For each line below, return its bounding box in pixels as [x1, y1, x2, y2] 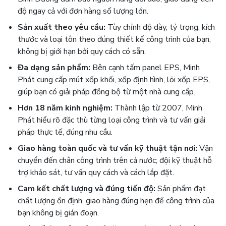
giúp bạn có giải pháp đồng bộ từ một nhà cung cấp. [18, 86, 195, 97]
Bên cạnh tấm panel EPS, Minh [90, 62, 200, 73]
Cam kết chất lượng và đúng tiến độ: [18, 183, 155, 194]
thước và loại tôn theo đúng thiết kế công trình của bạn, [18, 34, 211, 45]
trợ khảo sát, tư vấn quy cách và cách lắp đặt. [18, 167, 174, 178]
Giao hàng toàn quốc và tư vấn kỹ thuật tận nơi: [18, 143, 197, 154]
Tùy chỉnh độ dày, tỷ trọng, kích [105, 22, 215, 33]
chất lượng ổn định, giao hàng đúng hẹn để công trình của [18, 195, 214, 206]
